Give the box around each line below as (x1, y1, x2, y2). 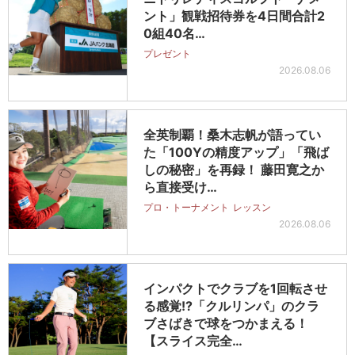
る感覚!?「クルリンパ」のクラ (143, 298, 319, 315)
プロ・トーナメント (143, 201, 229, 214)
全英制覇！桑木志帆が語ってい (143, 127, 321, 143)
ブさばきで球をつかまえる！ (143, 315, 308, 332)
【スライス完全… (143, 333, 242, 349)
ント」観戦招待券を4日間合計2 (143, 8, 325, 25)
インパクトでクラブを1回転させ (143, 281, 327, 297)
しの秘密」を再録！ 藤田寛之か (143, 162, 324, 178)
